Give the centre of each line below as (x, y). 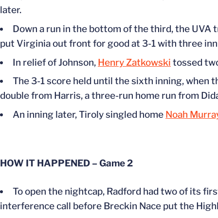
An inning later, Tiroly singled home (89, 115)
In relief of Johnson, (55, 62)
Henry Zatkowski (134, 62)
